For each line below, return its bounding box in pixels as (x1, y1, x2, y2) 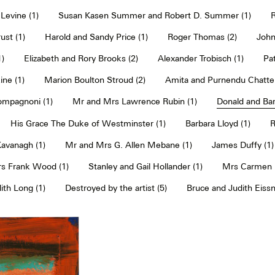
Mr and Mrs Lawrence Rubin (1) (72, 96, 197, 106)
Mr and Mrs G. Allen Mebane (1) (65, 139, 192, 150)
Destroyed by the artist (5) (65, 182, 167, 193)
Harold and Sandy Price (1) (45, 31, 148, 42)
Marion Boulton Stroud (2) (44, 74, 145, 85)
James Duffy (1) (212, 139, 274, 150)
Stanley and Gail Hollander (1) (88, 161, 203, 171)
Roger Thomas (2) (168, 31, 237, 42)
